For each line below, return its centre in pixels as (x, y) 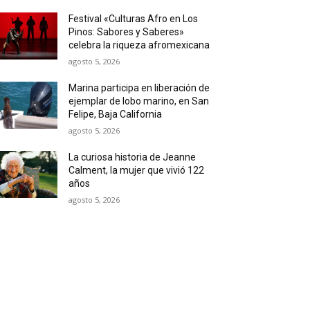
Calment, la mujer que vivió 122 (137, 170)
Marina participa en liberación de (139, 88)
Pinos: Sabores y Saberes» (127, 32)
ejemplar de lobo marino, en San (139, 101)
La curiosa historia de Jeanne (133, 157)
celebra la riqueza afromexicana (139, 45)
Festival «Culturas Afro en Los (134, 19)
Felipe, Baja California (116, 114)
